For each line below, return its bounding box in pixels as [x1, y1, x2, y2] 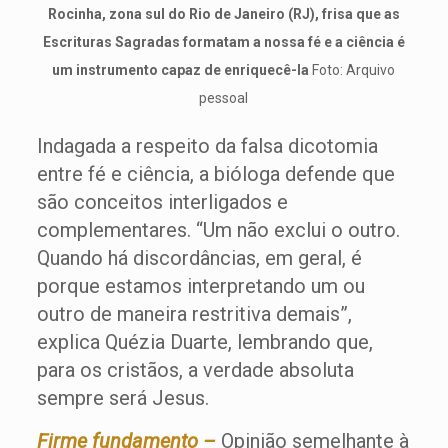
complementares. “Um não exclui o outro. [36, 218, 400, 242]
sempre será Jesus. [36, 386, 209, 410]
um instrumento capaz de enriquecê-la [52, 62, 313, 78]
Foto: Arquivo [312, 62, 396, 78]
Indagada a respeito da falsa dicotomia [36, 134, 378, 158]
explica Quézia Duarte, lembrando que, [36, 330, 373, 354]
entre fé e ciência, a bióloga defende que [36, 162, 395, 186]
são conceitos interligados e [36, 190, 288, 214]
